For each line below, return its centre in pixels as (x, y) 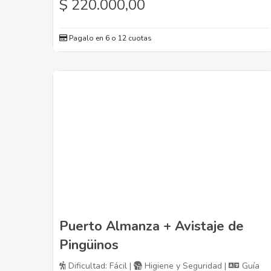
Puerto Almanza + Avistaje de (152, 227)
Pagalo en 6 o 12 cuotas (109, 38)
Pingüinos (89, 245)
